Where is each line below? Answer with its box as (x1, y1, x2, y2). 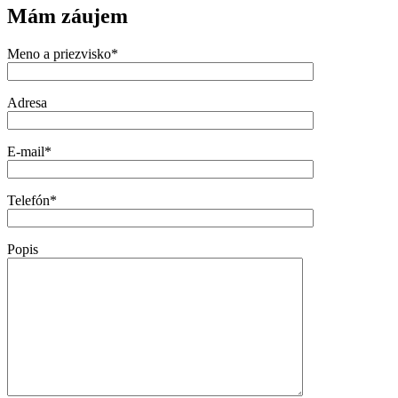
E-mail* (7, 143, 52, 159)
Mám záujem (7, 4, 128, 28)
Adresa (7, 94, 47, 110)
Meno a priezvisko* (7, 45, 118, 61)
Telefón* (7, 192, 57, 208)
